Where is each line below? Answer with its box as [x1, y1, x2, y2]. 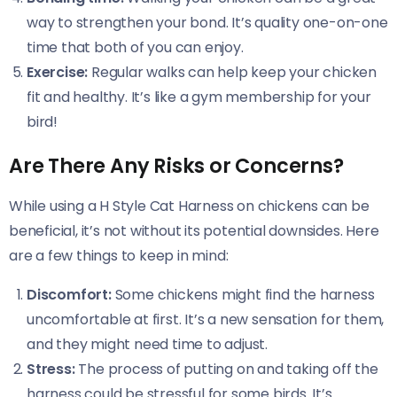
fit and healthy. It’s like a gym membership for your [27, 86, 371, 107]
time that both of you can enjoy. [27, 36, 244, 58]
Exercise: [27, 61, 89, 82]
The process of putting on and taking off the [74, 358, 378, 379]
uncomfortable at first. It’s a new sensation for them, [27, 308, 385, 330]
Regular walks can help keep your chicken [88, 61, 378, 82]
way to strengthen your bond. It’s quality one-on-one [27, 12, 388, 33]
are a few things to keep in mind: [9, 245, 229, 266]
